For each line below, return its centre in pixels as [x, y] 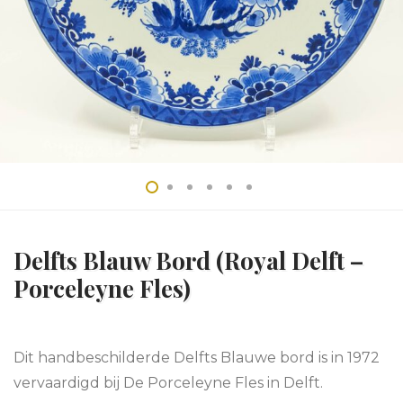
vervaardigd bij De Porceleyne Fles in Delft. [168, 383]
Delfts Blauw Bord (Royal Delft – [188, 260]
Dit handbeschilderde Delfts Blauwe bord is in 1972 [197, 358]
